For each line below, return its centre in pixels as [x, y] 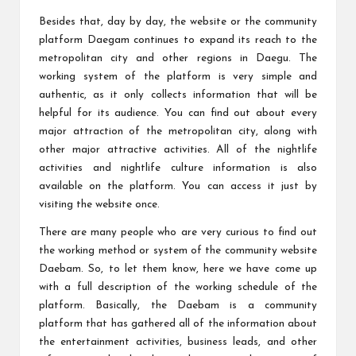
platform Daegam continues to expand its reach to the [178, 41]
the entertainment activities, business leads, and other [178, 342]
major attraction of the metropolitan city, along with [178, 132]
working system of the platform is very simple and [178, 77]
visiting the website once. [99, 205]
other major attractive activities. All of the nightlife [178, 150]
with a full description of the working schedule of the [178, 288]
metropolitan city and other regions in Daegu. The [178, 59]
